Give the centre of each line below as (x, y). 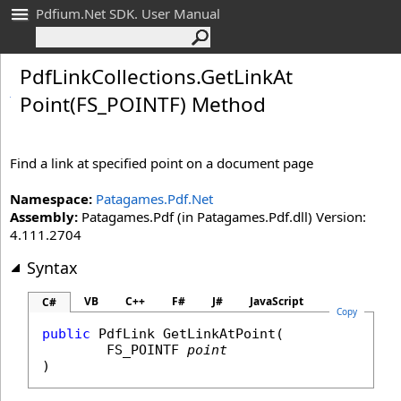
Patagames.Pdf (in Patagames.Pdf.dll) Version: (222, 217)
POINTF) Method (186, 104)
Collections (144, 77)
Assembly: (44, 217)
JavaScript (277, 301)
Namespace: (51, 199)
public (66, 334)
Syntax (52, 268)
